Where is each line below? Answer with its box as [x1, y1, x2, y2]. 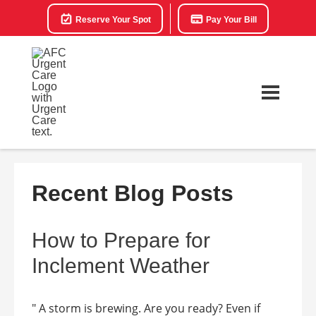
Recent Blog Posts [32, 181, 233, 206]
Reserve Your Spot [73, 15, 151, 25]
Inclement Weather [32, 254, 209, 277]
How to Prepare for [32, 229, 210, 252]
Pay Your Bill [204, 15, 257, 25]
